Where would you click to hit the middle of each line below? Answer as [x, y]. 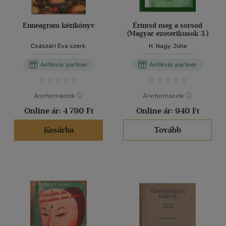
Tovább [167, 130]
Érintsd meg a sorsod [167, 25]
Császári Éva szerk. [59, 46]
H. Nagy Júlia [167, 46]
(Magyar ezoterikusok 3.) [167, 34]
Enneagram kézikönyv [59, 25]
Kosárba [59, 130]
